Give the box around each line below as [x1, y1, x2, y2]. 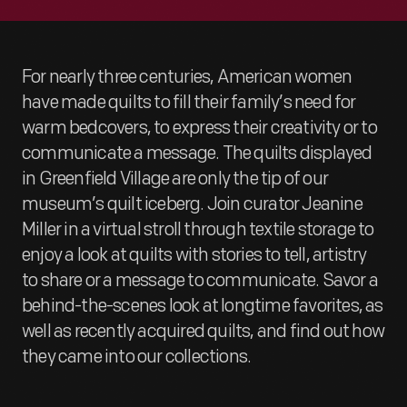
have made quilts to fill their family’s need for [22, 92, 356, 114]
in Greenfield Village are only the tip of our [22, 168, 329, 190]
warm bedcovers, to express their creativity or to [22, 117, 377, 139]
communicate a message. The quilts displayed [22, 143, 372, 164]
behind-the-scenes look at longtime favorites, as [22, 295, 383, 317]
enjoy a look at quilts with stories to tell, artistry [22, 244, 367, 266]
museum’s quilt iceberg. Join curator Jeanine [22, 194, 362, 215]
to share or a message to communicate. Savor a [22, 270, 379, 292]
